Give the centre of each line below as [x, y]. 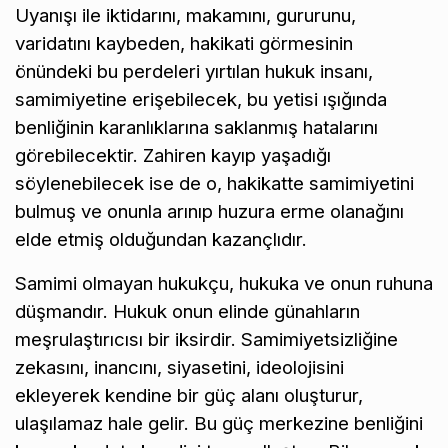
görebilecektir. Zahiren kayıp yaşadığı [173, 155]
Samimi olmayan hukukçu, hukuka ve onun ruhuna [224, 283]
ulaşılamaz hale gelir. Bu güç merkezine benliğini [219, 423]
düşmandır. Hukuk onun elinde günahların [187, 311]
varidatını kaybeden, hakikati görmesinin [184, 43]
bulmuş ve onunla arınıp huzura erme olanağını [209, 211]
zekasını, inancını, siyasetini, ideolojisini [179, 367]
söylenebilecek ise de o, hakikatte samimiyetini [214, 183]
